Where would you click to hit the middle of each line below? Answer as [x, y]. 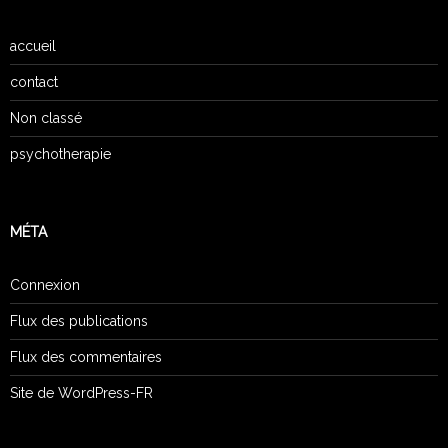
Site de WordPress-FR [81, 392]
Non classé [46, 117]
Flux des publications [79, 320]
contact [34, 81]
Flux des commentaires [86, 356]
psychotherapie [60, 153]
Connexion [45, 284]
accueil [33, 45]
